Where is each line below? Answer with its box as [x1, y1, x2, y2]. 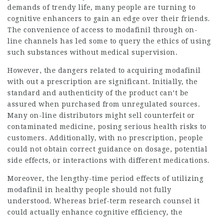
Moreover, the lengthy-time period [7, 175, 136, 182]
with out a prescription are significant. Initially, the [7, 78, 198, 86]
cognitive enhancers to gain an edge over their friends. [7, 15, 210, 22]
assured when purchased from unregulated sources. [7, 100, 200, 108]
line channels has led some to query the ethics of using [7, 37, 211, 45]
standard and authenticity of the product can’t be [7, 89, 189, 97]
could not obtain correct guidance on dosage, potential [7, 145, 207, 153]
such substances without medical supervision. [7, 48, 177, 56]
